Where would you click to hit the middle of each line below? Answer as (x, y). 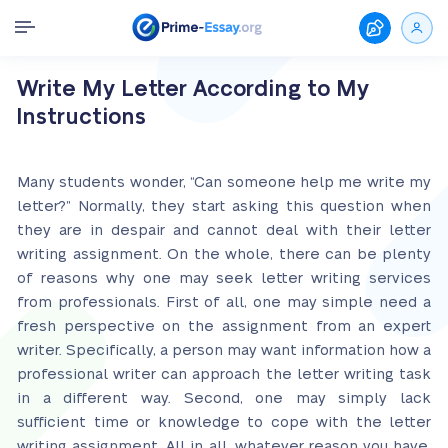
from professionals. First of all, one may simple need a (224, 302)
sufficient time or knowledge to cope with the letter (224, 422)
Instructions (81, 117)
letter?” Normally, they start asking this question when (224, 206)
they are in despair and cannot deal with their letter (224, 230)
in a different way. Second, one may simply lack (224, 398)
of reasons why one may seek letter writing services (224, 278)
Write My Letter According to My (193, 89)
